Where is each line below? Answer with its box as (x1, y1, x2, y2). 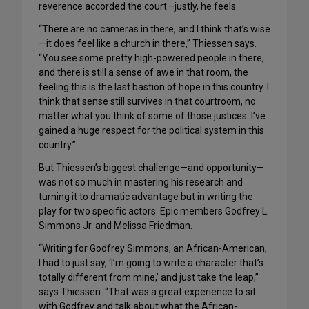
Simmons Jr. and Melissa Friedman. (39, 220, 192, 231)
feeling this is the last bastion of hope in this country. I (39, 81, 269, 92)
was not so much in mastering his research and (39, 177, 243, 188)
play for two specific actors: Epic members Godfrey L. (39, 206, 269, 217)
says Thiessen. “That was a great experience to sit (39, 286, 256, 297)
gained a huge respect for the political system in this (39, 125, 264, 136)
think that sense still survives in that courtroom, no (39, 96, 256, 107)
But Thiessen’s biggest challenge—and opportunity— (39, 162, 264, 173)
